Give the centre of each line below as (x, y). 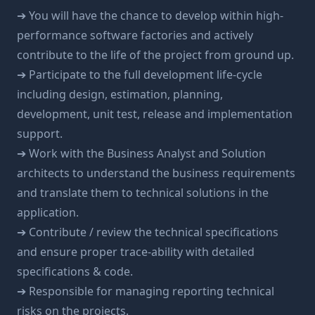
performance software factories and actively (135, 35)
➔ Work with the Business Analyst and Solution (141, 153)
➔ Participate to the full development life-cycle (140, 75)
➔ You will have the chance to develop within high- (150, 15)
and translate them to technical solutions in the (143, 193)
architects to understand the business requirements (156, 173)
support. (40, 134)
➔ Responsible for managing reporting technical (146, 291)
